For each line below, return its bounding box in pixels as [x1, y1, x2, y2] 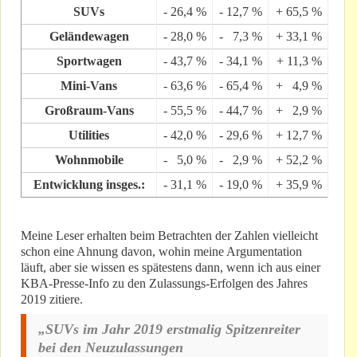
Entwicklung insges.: [33, 178, 145, 192]
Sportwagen [56, 54, 122, 69]
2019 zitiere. [21, 292, 83, 307]
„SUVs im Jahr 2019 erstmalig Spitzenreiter [38, 321, 300, 338]
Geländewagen [49, 29, 129, 44]
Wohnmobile [54, 153, 124, 167]
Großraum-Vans [44, 104, 134, 118]
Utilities [69, 128, 109, 143]
